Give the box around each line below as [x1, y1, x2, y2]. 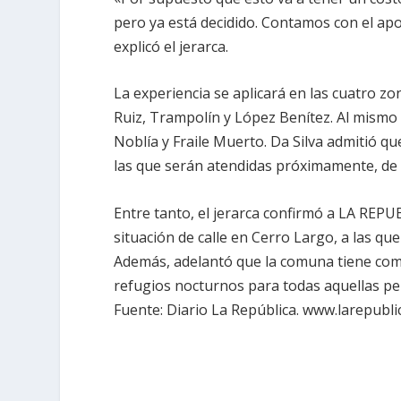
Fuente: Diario [114, 299, 212, 320]
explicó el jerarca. [114, 36, 229, 56]
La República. [211, 299, 300, 320]
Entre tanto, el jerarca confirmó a [114, 202, 339, 223]
